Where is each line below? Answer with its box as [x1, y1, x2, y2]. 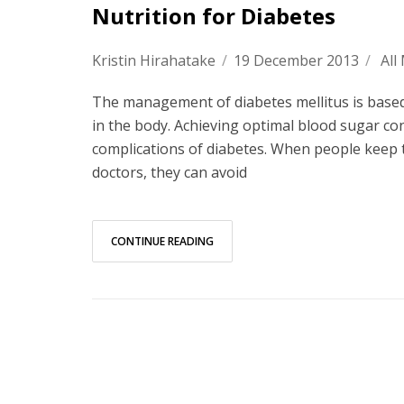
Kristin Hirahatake [92, 50, 216, 70]
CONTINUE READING [111, 234, 214, 249]
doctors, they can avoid [92, 162, 247, 182]
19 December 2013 [234, 50, 359, 70]
